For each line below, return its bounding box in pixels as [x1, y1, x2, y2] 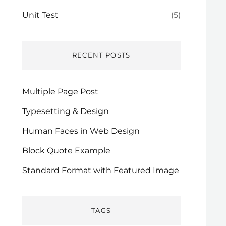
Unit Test [22, 10, 59, 20]
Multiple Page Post [22, 87, 98, 96]
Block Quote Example [22, 146, 110, 155]
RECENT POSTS [72, 51, 131, 59]
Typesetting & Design [22, 106, 109, 116]
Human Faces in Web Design [22, 126, 140, 136]
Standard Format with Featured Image [22, 165, 179, 175]
